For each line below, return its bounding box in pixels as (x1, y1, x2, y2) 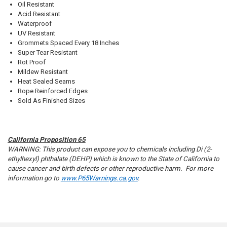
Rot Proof (17, 58, 46, 66)
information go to (7, 174, 61, 182)
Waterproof (17, 20, 52, 28)
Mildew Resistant (17, 68, 68, 76)
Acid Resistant (17, 10, 60, 18)
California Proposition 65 (7, 136, 86, 144)
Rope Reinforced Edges (17, 87, 88, 95)
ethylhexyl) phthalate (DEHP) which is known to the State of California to (7, 155, 219, 163)
